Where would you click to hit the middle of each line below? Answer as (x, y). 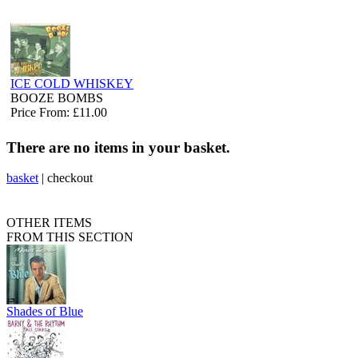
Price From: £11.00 (59, 112)
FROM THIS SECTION (70, 237)
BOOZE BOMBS (57, 97)
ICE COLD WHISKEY (72, 83)
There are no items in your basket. (118, 147)
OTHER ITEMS (49, 223)
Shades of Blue (45, 312)
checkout (70, 178)
